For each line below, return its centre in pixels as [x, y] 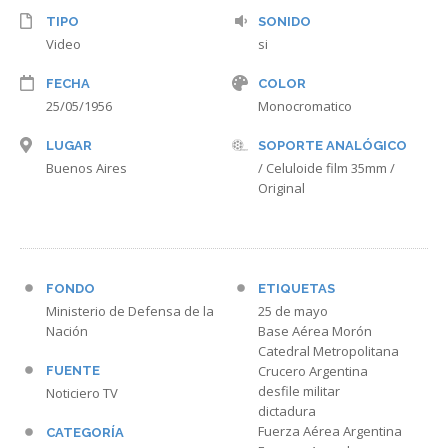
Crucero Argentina [313, 371]
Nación [67, 331]
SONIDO [284, 22]
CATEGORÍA [85, 433]
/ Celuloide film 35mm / [326, 168]
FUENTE [73, 371]
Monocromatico [305, 106]
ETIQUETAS [296, 289]
